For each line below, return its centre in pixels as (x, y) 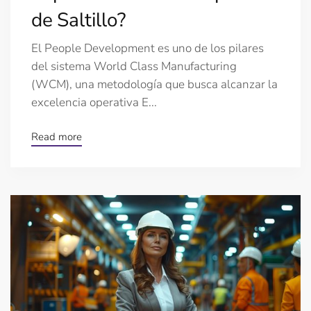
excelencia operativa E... (94, 102)
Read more (57, 136)
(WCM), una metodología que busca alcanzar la (154, 84)
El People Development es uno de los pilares (148, 48)
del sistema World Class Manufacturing (134, 66)
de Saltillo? (78, 20)
